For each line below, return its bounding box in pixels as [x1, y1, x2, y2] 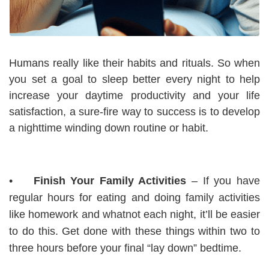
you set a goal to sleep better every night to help [9, 73, 260, 85]
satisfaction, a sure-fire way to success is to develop [9, 105, 260, 118]
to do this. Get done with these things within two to [9, 225, 260, 237]
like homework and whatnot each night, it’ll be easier [9, 208, 260, 220]
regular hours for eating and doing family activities [9, 191, 260, 204]
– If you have [186, 174, 261, 187]
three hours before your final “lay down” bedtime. [9, 241, 244, 254]
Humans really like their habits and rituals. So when [9, 56, 260, 69]
